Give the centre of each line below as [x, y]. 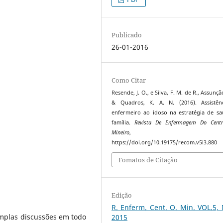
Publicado [127, 35]
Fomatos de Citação [148, 160]
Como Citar [129, 80]
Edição [122, 195]
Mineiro [121, 132]
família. [123, 122]
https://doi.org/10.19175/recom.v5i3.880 [165, 142]
